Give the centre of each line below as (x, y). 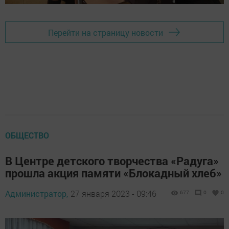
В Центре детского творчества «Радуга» (112, 161)
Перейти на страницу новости (106, 32)
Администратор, (37, 194)
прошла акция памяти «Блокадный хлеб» (113, 173)
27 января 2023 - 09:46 (113, 194)
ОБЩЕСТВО (27, 135)
